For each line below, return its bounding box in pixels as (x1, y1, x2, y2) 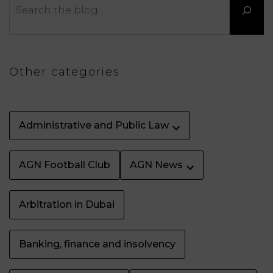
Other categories (9, 65, 120, 79)
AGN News (130, 159, 183, 171)
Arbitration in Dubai (19, 199, 115, 210)
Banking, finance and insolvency (19, 238, 175, 250)
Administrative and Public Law (19, 119, 169, 131)
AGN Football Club (19, 159, 110, 171)
